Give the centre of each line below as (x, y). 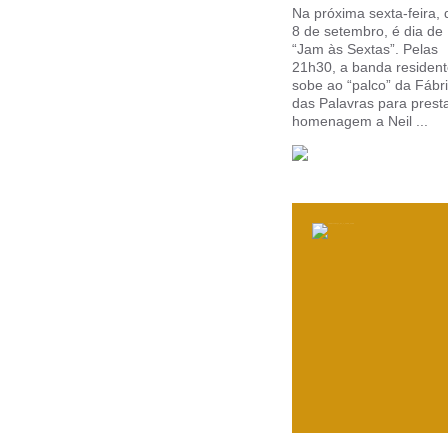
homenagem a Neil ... (360, 121)
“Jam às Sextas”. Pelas (365, 49)
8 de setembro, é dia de (367, 31)
